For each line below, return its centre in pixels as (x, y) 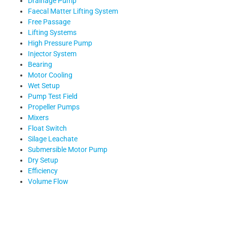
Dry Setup (43, 160)
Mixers (38, 118)
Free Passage (49, 22)
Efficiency (43, 171)
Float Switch (47, 128)
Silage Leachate (53, 139)
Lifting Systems (52, 32)
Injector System (52, 54)
